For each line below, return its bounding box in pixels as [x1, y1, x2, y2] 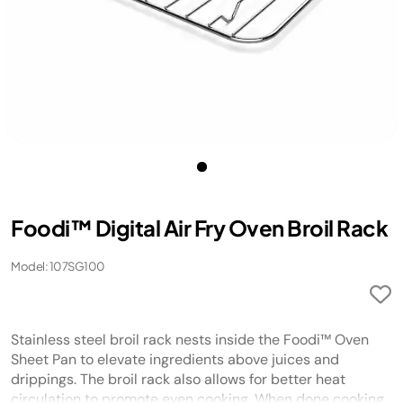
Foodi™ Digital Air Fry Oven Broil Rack [11, 214, 388, 241]
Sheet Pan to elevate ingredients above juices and [11, 350, 339, 369]
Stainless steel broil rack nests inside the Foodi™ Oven [11, 330, 369, 349]
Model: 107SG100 [11, 259, 105, 273]
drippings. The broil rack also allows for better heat [11, 370, 345, 389]
